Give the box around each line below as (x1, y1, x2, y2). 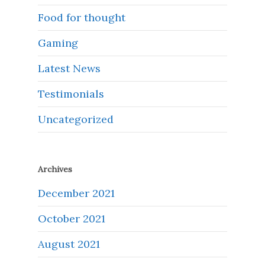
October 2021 (38, 211, 105, 225)
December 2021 (38, 186, 115, 200)
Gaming (38, 35, 78, 50)
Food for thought (38, 10, 125, 24)
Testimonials (38, 86, 104, 101)
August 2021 (38, 237, 100, 251)
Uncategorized (38, 112, 114, 126)
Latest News (38, 61, 101, 75)
